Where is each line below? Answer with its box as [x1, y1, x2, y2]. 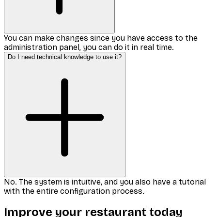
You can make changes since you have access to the [4, 33, 198, 43]
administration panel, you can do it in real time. [4, 43, 174, 52]
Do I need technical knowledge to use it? [8, 53, 122, 61]
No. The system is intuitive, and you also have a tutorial [4, 177, 206, 187]
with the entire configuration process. [4, 186, 144, 196]
